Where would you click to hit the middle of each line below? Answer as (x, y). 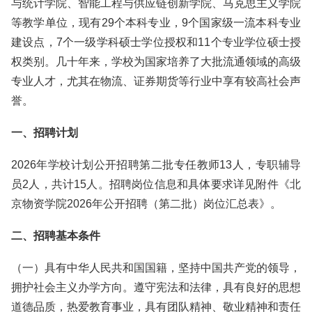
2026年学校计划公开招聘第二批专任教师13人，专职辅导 (156, 165)
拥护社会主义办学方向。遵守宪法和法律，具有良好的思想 (156, 287)
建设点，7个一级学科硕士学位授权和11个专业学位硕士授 (156, 42)
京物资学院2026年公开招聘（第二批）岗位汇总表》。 (146, 204)
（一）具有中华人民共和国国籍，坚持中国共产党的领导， (156, 268)
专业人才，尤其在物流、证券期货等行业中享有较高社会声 (156, 81)
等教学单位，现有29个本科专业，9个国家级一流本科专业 (156, 23)
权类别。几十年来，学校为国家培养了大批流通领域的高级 (156, 62)
